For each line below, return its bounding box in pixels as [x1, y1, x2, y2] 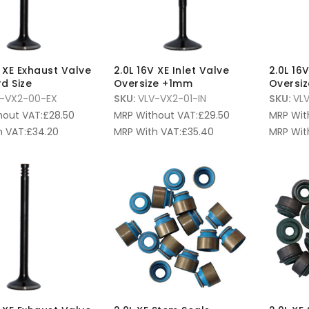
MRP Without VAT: [113, 108, 198, 123]
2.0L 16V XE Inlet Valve [113, 63, 229, 78]
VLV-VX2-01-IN [137, 92, 206, 106]
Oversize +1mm [113, 77, 192, 91]
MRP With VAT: [113, 125, 181, 139]
